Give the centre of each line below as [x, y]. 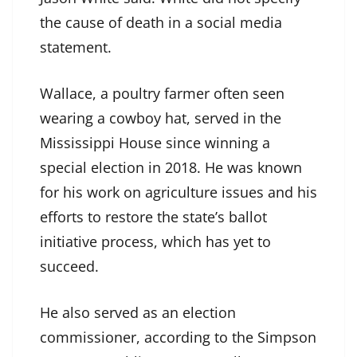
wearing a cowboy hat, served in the [161, 118]
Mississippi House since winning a [155, 143]
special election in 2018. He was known [171, 168]
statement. [76, 47]
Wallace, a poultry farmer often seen [162, 94]
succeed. [69, 267]
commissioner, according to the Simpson [178, 337]
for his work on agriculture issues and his [178, 192]
